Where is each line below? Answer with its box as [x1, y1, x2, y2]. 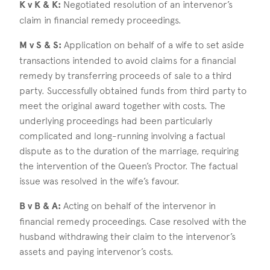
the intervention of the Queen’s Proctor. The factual [19, 160, 238, 172]
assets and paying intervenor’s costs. [19, 246, 174, 258]
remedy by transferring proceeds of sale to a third [19, 70, 232, 82]
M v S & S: [19, 39, 61, 52]
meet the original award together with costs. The [19, 100, 225, 112]
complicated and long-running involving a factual [19, 130, 225, 142]
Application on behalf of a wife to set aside [61, 39, 244, 51]
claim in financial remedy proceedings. [19, 14, 181, 27]
